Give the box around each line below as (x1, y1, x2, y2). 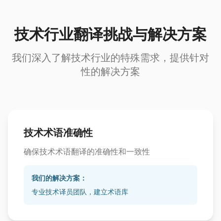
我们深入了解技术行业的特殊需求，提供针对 (12, 52, 209, 64)
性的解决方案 (81, 66, 140, 77)
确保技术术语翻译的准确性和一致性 (24, 147, 150, 156)
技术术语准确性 (24, 127, 93, 139)
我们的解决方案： (32, 174, 87, 182)
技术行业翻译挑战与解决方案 (14, 25, 207, 43)
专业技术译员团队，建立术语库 (32, 187, 128, 196)
